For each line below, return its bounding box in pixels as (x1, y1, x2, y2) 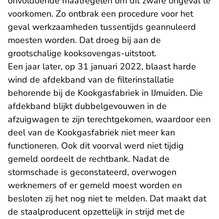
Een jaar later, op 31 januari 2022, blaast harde (8, 61, 196, 72)
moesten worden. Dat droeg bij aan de (8, 34, 161, 46)
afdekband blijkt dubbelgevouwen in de (8, 100, 167, 112)
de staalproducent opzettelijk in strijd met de (8, 206, 185, 218)
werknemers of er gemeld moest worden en (8, 179, 182, 191)
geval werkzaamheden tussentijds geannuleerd (8, 21, 196, 33)
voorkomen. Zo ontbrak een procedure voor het (8, 8, 193, 20)
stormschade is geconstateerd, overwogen (8, 166, 176, 178)
